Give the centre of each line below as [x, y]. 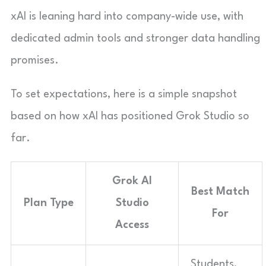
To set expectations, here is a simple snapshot [124, 94]
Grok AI [132, 181]
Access [132, 225]
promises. [35, 61]
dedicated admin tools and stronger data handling [135, 39]
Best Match [220, 192]
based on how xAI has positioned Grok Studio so [130, 116]
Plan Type [48, 203]
